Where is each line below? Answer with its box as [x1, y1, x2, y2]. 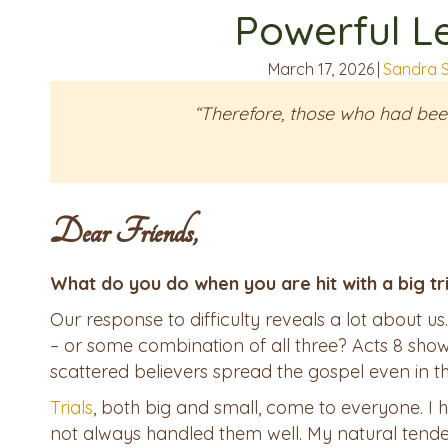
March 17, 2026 [268, 59, 375, 80]
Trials [50, 396, 93, 420]
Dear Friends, [50, 212, 197, 253]
